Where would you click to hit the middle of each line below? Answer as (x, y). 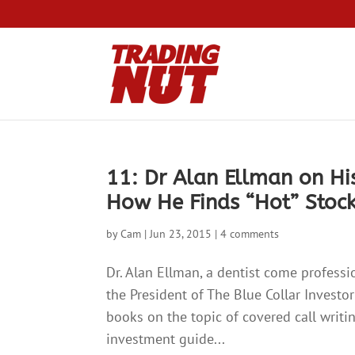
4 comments (250, 234)
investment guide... (166, 339)
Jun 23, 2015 (181, 234)
